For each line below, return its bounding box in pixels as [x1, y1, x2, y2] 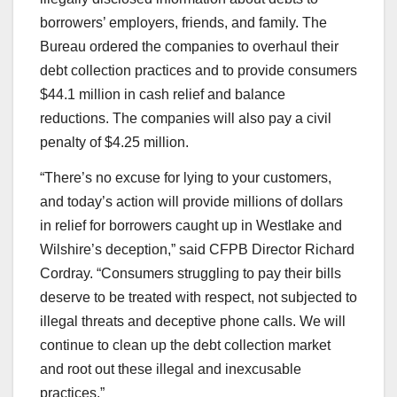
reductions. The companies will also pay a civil [40, 110, 331, 126]
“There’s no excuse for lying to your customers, [40, 169, 331, 185]
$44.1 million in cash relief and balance [40, 86, 285, 102]
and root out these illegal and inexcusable [40, 361, 301, 377]
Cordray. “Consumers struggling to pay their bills [40, 265, 341, 281]
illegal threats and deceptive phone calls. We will [40, 313, 346, 329]
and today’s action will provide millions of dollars [40, 193, 343, 209]
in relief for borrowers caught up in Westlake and [40, 217, 342, 233]
